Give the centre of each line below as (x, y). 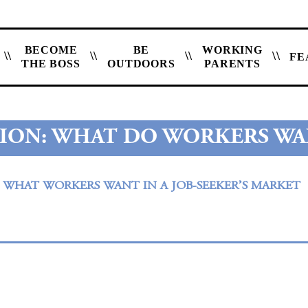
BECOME (51, 50)
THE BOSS (51, 64)
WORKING (232, 50)
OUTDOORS (141, 64)
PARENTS (232, 64)
